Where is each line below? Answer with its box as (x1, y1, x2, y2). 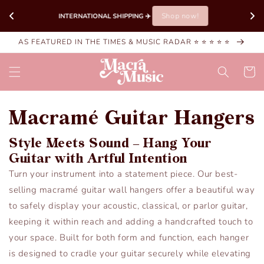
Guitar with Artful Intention (9, 150, 187, 167)
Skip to (17, 2, 48, 14)
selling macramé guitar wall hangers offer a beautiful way (9, 184, 255, 196)
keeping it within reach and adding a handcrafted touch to (9, 216, 253, 228)
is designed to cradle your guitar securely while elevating (9, 247, 251, 260)
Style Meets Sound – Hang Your (9, 135, 212, 151)
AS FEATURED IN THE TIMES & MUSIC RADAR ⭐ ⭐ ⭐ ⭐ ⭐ (18, 37, 232, 47)
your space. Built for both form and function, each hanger (9, 232, 249, 244)
